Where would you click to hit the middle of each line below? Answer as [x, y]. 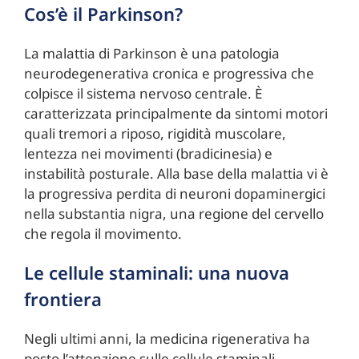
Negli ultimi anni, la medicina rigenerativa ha [167, 339]
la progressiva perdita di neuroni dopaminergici [174, 194]
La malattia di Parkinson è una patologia [151, 54]
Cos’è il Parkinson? [103, 14]
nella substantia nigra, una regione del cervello [173, 214]
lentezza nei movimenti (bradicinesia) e [148, 154]
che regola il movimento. [103, 234]
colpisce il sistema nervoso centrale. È [143, 94]
